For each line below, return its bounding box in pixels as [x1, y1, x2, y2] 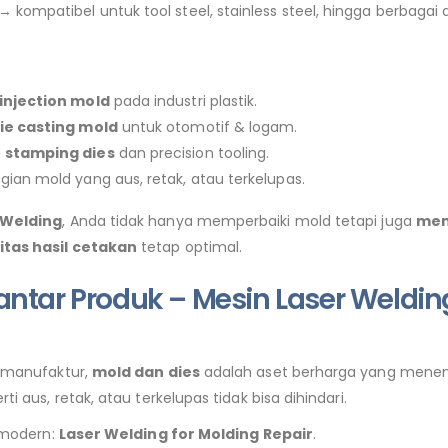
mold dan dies [91, 361, 200, 382]
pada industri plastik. [109, 91, 258, 112]
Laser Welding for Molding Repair [58, 423, 313, 444]
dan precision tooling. [114, 143, 270, 164]
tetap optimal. [137, 237, 243, 258]
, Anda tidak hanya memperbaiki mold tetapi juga [62, 211, 416, 232]
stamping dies [4, 143, 115, 164]
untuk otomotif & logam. [117, 117, 298, 138]
